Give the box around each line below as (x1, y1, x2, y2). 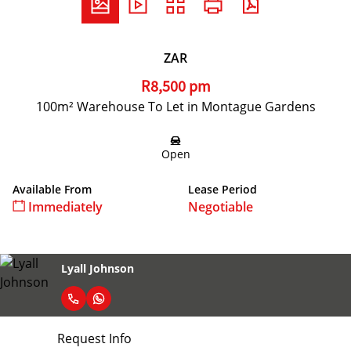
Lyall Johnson (61, 260, 134, 276)
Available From (13, 182, 92, 197)
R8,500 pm (140, 77, 211, 96)
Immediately (25, 198, 103, 215)
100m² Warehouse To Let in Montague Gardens (35, 98, 316, 115)
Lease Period (188, 182, 257, 197)
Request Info (56, 330, 132, 347)
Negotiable (188, 198, 253, 215)
